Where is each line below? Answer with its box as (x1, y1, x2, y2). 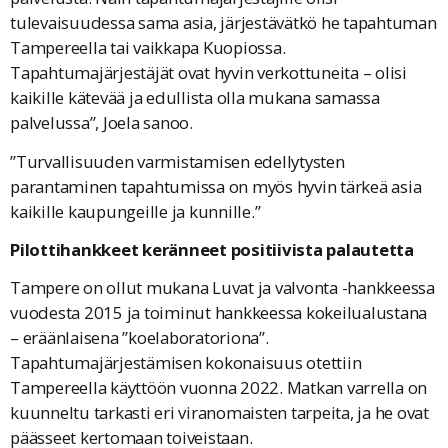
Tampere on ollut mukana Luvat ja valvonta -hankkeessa (10, 276, 435, 300)
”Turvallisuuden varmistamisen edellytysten (10, 149, 345, 173)
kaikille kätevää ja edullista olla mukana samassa (10, 86, 380, 110)
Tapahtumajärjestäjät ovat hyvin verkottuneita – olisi (10, 61, 407, 85)
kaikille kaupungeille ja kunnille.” (10, 199, 261, 223)
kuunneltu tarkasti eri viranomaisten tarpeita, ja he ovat (10, 401, 429, 425)
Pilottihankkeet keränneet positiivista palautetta (10, 238, 414, 261)
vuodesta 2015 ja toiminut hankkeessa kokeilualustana (10, 301, 427, 325)
